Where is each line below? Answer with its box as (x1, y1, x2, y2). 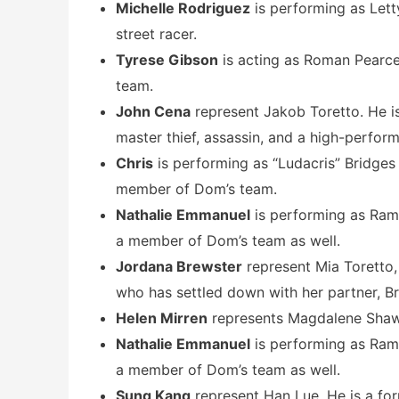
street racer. (116, 24, 197, 43)
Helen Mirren (116, 308, 208, 327)
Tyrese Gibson (116, 50, 218, 69)
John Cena (116, 102, 191, 120)
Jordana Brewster (116, 256, 242, 275)
